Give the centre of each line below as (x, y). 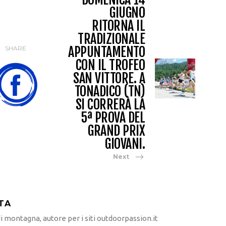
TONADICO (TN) (109, 91)
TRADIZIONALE (111, 39)
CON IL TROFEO (110, 65)
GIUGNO (127, 12)
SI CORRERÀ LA (110, 104)
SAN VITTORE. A (109, 78)
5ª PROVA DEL (113, 117)
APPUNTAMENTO (106, 52)
